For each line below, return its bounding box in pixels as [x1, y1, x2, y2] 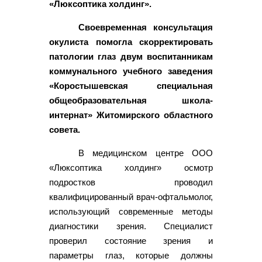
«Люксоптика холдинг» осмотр [49, 162, 213, 173]
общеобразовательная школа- [49, 95, 213, 105]
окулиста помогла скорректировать [49, 36, 213, 47]
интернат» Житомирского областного [49, 109, 213, 120]
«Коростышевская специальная [49, 80, 213, 91]
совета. [49, 124, 80, 135]
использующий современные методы [49, 206, 213, 216]
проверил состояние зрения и [49, 235, 213, 246]
